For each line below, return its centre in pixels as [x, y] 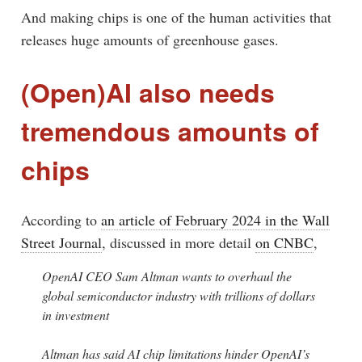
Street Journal [61, 242]
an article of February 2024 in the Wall [215, 219]
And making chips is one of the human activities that [176, 17]
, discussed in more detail [178, 242]
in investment [75, 314]
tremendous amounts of [170, 130]
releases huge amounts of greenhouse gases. [149, 39]
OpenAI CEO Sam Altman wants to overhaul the [166, 276]
